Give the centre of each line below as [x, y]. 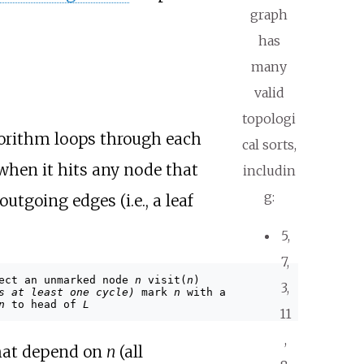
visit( [164, 279]
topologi [269, 118]
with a [203, 292]
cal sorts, [269, 144]
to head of [43, 304]
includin [269, 170]
